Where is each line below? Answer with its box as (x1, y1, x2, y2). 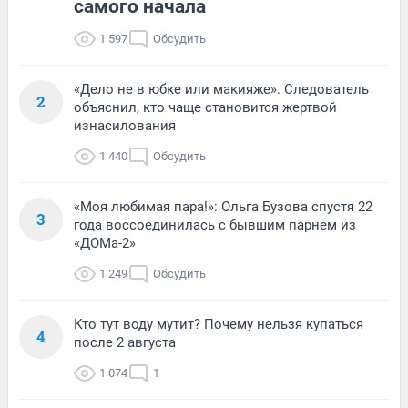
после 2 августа (74, 333, 176, 351)
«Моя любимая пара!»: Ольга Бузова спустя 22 (74, 198, 372, 215)
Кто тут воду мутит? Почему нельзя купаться (74, 315, 363, 332)
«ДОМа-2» (74, 234, 136, 251)
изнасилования (74, 117, 176, 134)
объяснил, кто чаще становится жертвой (74, 98, 337, 116)
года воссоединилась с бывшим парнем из (74, 216, 356, 233)
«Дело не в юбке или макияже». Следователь (74, 80, 369, 97)
